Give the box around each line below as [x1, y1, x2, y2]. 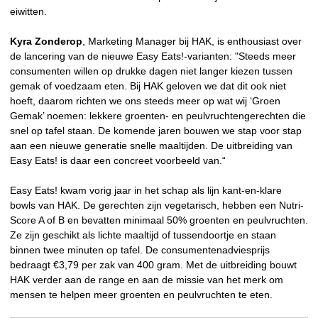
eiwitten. [10, 6, 47, 18]
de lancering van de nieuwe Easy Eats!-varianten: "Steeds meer [10, 50, 296, 62]
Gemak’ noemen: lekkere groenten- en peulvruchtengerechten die [10, 110, 306, 122]
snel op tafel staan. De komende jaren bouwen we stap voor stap [10, 125, 302, 137]
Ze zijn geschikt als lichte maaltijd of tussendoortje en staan [10, 229, 276, 241]
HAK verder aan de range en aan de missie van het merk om [10, 274, 283, 286]
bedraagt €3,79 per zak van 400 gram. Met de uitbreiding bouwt [10, 259, 297, 271]
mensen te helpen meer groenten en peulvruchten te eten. [10, 289, 273, 301]
